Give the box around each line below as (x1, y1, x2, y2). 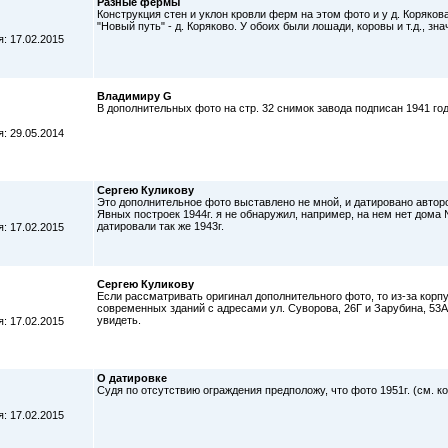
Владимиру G (97, 90, 172, 102)
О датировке (97, 372, 167, 384)
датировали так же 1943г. (97, 220, 224, 232)
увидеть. (97, 314, 141, 326)
